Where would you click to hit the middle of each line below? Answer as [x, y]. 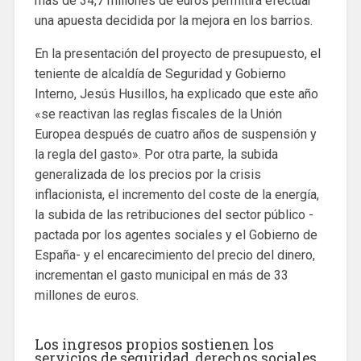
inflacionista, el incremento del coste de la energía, [176, 195]
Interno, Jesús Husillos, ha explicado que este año [176, 94]
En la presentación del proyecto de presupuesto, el [177, 54]
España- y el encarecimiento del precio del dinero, [174, 255]
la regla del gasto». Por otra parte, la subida [156, 155]
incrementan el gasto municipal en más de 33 [161, 276]
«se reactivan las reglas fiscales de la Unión [158, 114]
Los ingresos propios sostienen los [154, 345]
